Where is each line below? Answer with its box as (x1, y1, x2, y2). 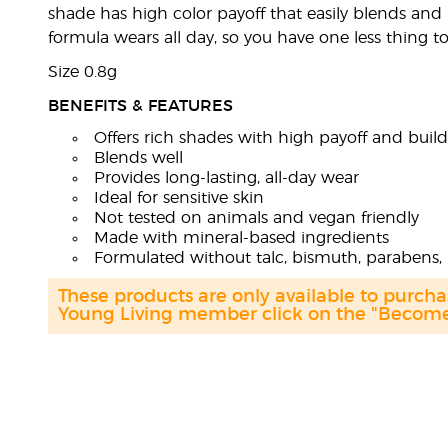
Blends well (93, 150, 183, 166)
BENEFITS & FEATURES (47, 98, 233, 114)
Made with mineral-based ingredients (93, 230, 389, 246)
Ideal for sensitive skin (93, 190, 264, 206)
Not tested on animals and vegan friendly (93, 210, 419, 226)
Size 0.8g (47, 64, 117, 80)
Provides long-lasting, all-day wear (93, 170, 359, 186)
